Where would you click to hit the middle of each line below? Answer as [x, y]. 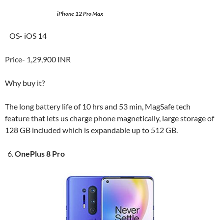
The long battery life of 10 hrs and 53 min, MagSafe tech [98, 106]
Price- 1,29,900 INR [38, 59]
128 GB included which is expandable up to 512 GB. [91, 130]
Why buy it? [26, 83]
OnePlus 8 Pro [40, 153]
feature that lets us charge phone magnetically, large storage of [110, 118]
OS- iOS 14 [26, 36]
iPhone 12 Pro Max [80, 14]
